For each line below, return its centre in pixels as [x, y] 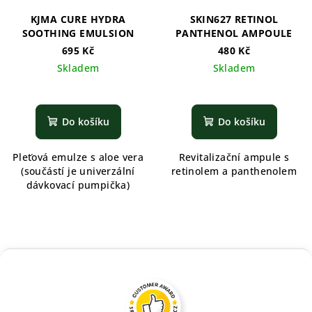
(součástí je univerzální [78, 171]
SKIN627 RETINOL [234, 19]
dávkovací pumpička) [78, 185]
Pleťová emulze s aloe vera [78, 157]
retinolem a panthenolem [234, 171]
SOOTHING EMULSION [78, 33]
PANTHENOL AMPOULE [234, 33]
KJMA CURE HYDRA [78, 19]
